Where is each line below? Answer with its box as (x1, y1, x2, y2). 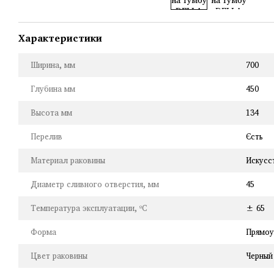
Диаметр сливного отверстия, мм (31, 177, 159, 191)
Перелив (31, 130, 62, 143)
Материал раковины (31, 154, 105, 167)
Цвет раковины (31, 249, 87, 262)
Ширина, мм (31, 58, 75, 72)
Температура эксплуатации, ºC (31, 201, 147, 215)
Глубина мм (31, 82, 75, 95)
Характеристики (18, 30, 102, 46)
